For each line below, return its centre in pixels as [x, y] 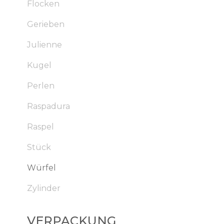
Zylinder [43, 188]
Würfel [41, 168]
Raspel [40, 127]
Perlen [40, 86]
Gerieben [45, 24]
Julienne [44, 45]
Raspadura [48, 106]
